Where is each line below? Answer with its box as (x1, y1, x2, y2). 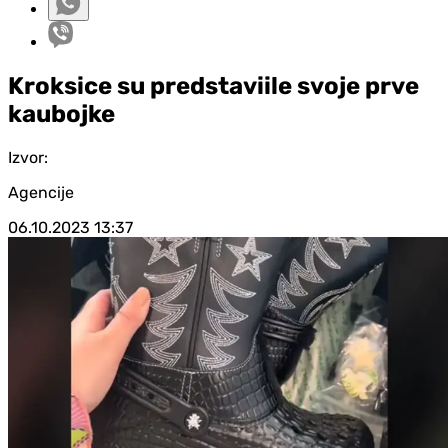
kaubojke (8, 99, 115, 128)
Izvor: (8, 147, 48, 167)
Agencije (8, 182, 74, 202)
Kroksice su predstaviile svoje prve (8, 71, 419, 100)
